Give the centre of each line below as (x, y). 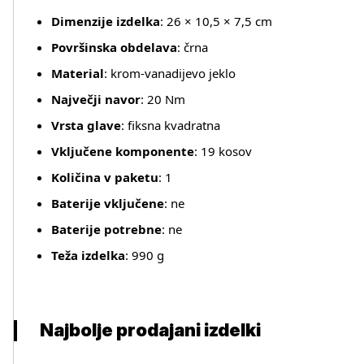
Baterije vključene (108, 203)
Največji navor (96, 99)
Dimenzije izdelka (106, 21)
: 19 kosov (223, 151)
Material (78, 73)
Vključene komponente (123, 151)
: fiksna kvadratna (171, 125)
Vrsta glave (86, 125)
